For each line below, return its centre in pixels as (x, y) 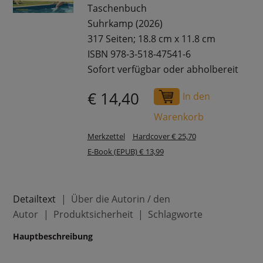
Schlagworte (176, 214)
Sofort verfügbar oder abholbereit (163, 70)
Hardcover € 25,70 (164, 136)
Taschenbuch (117, 9)
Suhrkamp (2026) (125, 24)
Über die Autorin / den (120, 199)
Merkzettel (106, 136)
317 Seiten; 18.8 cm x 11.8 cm (151, 39)
